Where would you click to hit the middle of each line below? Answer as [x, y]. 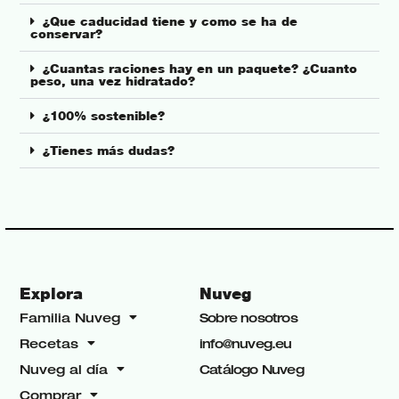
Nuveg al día [64, 369]
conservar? [67, 34]
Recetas [49, 343]
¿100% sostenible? [104, 116]
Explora [52, 293]
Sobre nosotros [248, 317]
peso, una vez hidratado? [113, 81]
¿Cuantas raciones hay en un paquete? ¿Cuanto [200, 69]
